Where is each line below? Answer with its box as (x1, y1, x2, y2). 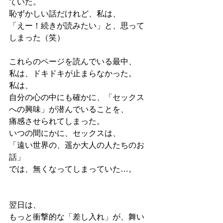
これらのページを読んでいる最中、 (9, 57, 136, 66)
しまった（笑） (9, 33, 65, 42)
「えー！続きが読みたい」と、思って (9, 21, 144, 30)
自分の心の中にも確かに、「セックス (9, 93, 144, 102)
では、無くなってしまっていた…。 (9, 165, 136, 173)
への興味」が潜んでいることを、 (9, 105, 128, 113)
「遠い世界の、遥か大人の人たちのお (9, 141, 144, 149)
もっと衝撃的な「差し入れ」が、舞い (9, 213, 144, 221)
